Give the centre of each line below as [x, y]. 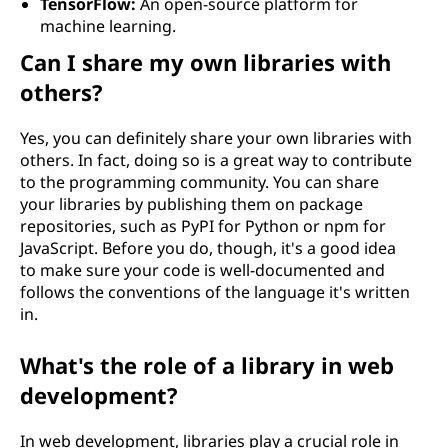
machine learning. [108, 26]
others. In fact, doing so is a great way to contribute [216, 160]
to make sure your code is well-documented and [202, 270]
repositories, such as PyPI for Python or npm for [203, 226]
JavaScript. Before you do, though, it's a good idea [208, 248]
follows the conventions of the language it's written [215, 292]
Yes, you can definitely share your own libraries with [216, 138]
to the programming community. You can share [199, 182]
